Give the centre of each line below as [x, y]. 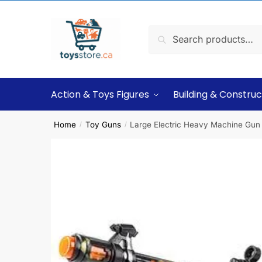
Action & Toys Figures [100, 94]
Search [167, 33]
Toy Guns [103, 124]
